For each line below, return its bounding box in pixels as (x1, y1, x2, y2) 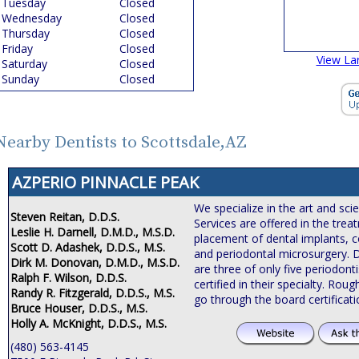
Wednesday (2, 10, 62, 26)
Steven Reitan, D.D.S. (10, 208, 119, 224)
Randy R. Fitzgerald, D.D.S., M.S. (10, 284, 175, 301)
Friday (2, 41, 33, 56)
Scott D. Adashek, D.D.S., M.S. (10, 239, 165, 255)
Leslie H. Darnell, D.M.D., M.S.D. (10, 224, 175, 240)
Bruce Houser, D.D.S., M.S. (10, 300, 147, 316)
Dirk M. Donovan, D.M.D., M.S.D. (10, 254, 179, 270)
